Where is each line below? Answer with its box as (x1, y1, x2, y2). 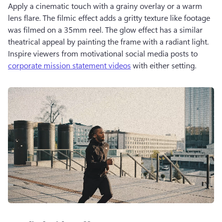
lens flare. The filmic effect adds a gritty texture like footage (8, 12, 210, 23)
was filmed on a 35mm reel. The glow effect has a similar (8, 24, 203, 35)
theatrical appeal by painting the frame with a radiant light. (8, 36, 209, 47)
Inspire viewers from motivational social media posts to (8, 48, 200, 58)
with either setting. (131, 60, 198, 70)
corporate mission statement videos (8, 60, 131, 70)
